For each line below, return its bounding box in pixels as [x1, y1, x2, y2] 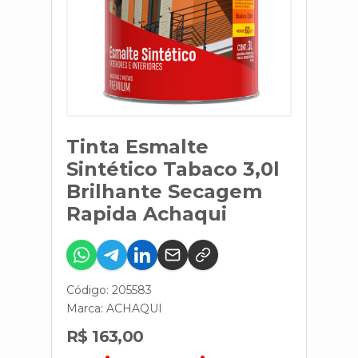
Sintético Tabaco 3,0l [66, 157, 280, 181]
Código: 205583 [66, 283, 152, 297]
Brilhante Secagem [66, 180, 262, 203]
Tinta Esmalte [66, 135, 209, 158]
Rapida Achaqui [66, 202, 227, 225]
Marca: [66, 301, 106, 316]
